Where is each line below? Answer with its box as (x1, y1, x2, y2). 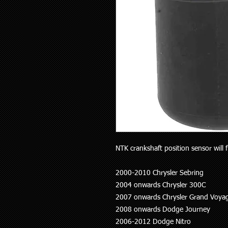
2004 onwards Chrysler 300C (116, 182, 206, 189)
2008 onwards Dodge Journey (116, 206, 210, 214)
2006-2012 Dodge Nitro (116, 218, 191, 226)
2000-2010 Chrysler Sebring (116, 169, 204, 177)
